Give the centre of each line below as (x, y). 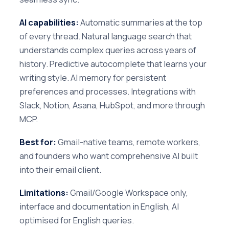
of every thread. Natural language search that (106, 36)
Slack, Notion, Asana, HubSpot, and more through (112, 105)
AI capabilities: (49, 22)
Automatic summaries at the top (141, 22)
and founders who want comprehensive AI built (109, 156)
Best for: (38, 142)
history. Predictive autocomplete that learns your (113, 64)
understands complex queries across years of (108, 50)
